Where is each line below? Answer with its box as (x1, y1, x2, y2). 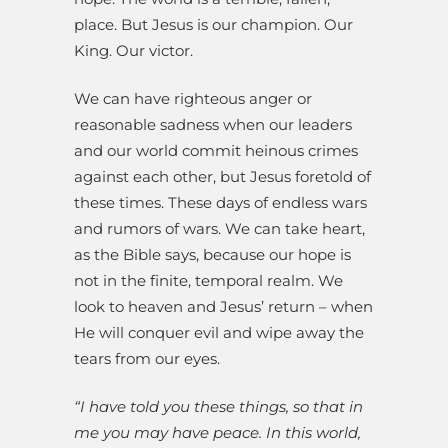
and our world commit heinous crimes (74, 141, 358, 161)
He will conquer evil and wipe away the (74, 323, 364, 343)
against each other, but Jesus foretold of (74, 167, 371, 187)
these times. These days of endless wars (74, 193, 367, 213)
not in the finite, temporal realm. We (74, 271, 343, 291)
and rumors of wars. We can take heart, (74, 219, 365, 239)
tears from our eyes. (74, 349, 220, 369)
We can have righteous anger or (74, 89, 312, 109)
